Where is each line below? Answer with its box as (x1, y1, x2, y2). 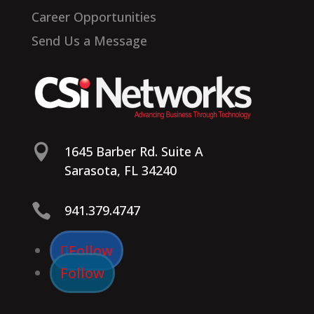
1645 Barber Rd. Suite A (64, 142, 203, 160)
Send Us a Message (31, 32, 147, 49)
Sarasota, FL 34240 (64, 161, 177, 179)
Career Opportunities (31, 8, 156, 25)
